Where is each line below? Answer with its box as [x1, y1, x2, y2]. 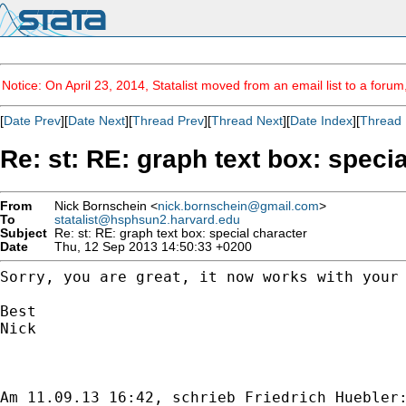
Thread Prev [132, 113, 204, 128]
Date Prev [4, 113, 61, 128]
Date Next [68, 113, 125, 128]
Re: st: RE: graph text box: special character [47, 226, 307, 240]
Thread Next [211, 113, 283, 128]
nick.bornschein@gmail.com [158, 198, 319, 213]
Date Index [290, 113, 353, 128]
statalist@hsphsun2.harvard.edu [54, 212, 240, 227]
